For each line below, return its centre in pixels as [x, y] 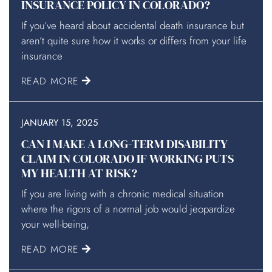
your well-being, [55, 224]
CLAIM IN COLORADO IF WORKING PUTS [127, 159]
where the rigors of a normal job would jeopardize [128, 209]
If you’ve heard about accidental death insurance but [133, 26]
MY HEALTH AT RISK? [79, 173]
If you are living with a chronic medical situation [123, 194]
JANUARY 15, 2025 [59, 123]
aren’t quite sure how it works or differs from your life [134, 41]
